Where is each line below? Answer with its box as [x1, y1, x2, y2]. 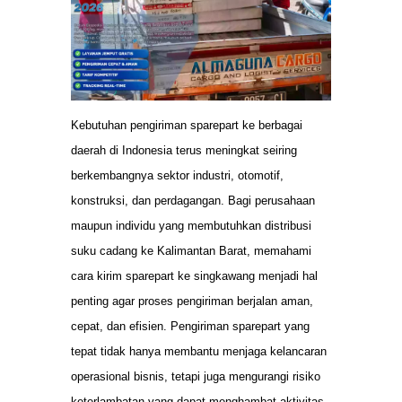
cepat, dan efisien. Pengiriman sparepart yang [71, 319, 310, 334]
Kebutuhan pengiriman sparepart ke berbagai [71, 118, 302, 133]
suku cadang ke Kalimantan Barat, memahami [71, 244, 311, 258]
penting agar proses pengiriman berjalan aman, [71, 294, 313, 309]
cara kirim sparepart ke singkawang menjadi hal [71, 269, 318, 284]
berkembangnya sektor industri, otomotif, [71, 169, 284, 183]
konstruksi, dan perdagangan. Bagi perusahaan [71, 194, 315, 208]
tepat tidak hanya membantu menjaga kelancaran [71, 345, 327, 359]
